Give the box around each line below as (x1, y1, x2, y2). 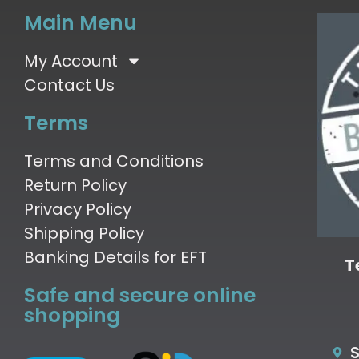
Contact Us (24, 74, 115, 97)
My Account (24, 50, 118, 73)
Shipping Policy (24, 222, 144, 245)
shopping (24, 301, 120, 330)
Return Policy (24, 174, 127, 197)
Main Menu (24, 9, 137, 38)
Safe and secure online (24, 281, 256, 310)
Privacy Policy (24, 198, 131, 221)
